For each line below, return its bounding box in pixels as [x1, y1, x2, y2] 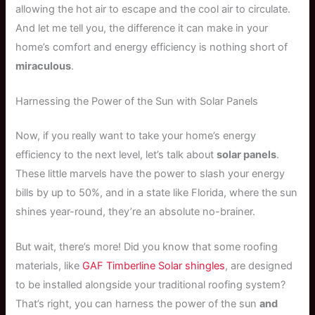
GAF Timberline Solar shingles [82, 259, 226, 273]
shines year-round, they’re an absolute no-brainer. [15, 205, 256, 219]
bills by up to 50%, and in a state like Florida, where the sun [15, 186, 298, 200]
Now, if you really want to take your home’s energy [15, 129, 257, 143]
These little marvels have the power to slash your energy [15, 167, 285, 181]
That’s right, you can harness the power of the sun [15, 297, 260, 311]
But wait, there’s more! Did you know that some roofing [15, 240, 278, 254]
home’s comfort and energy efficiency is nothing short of [15, 40, 288, 53]
